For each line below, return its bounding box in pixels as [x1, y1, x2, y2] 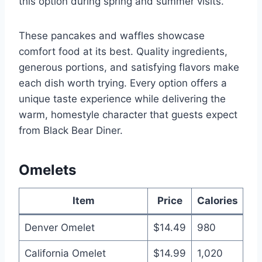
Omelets [19, 161, 76, 178]
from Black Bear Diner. [19, 124, 123, 136]
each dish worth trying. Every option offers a [19, 77, 227, 89]
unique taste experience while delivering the [19, 92, 226, 105]
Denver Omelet [24, 221, 95, 233]
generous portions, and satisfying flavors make [19, 61, 239, 73]
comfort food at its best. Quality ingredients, [19, 45, 227, 57]
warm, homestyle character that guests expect [19, 108, 237, 120]
